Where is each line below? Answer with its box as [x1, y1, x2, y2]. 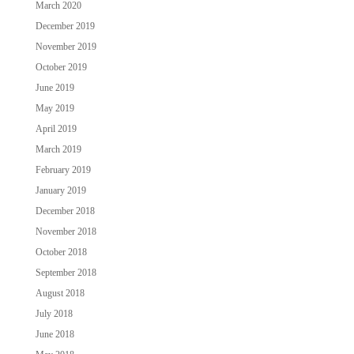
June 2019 [35, 81, 74, 93]
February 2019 [35, 164, 91, 175]
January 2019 [35, 184, 86, 196]
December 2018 [35, 205, 95, 217]
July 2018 [35, 307, 73, 319]
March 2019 [35, 143, 81, 155]
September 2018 [35, 266, 96, 278]
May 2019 [35, 102, 74, 114]
